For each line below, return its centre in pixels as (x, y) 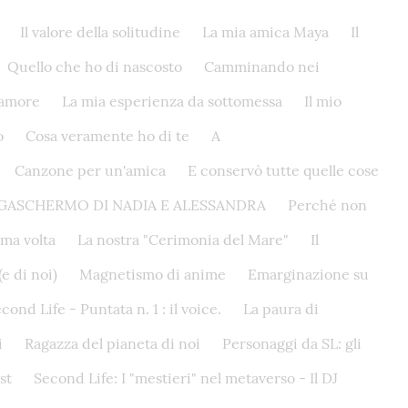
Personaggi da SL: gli (292, 343)
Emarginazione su (308, 274)
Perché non (327, 205)
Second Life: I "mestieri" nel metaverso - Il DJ (186, 378)
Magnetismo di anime (153, 274)
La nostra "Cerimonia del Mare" (183, 240)
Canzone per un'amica (90, 170)
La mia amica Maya (265, 32)
